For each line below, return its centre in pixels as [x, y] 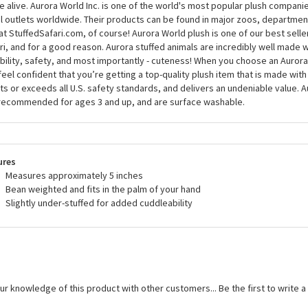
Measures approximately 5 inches [74, 175]
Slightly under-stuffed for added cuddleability [99, 203]
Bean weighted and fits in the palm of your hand [103, 189]
